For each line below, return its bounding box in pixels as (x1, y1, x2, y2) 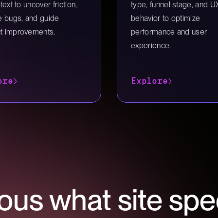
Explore (131, 77, 168, 85)
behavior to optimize (131, 14, 200, 23)
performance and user (131, 27, 207, 36)
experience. (131, 41, 171, 50)
